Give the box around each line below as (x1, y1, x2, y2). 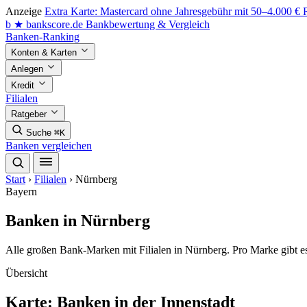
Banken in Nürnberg (5, 211, 150, 230)
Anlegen (11, 64, 46, 74)
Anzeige (5, 5, 42, 17)
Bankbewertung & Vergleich (86, 19, 210, 30)
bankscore (26, 19, 70, 30)
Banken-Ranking (5, 31, 79, 42)
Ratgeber (11, 109, 49, 119)
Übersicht (5, 267, 47, 279)
